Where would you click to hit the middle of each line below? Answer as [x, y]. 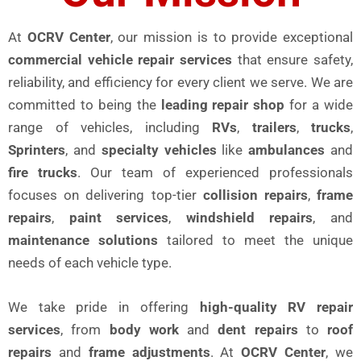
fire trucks [43, 172]
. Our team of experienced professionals [215, 172]
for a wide [319, 104]
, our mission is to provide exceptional [231, 37]
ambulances [287, 149]
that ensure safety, [293, 59]
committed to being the [85, 104]
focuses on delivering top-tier [106, 195]
